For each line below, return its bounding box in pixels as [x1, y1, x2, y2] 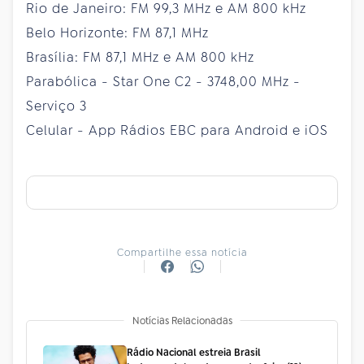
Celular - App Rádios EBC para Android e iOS [26, 121, 328, 139]
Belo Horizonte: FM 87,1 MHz [26, 24, 209, 41]
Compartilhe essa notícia [116, 245, 248, 259]
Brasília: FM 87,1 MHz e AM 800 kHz [26, 48, 254, 66]
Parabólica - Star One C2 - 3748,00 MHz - [26, 72, 301, 90]
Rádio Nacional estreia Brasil [126, 345, 261, 359]
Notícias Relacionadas [132, 314, 232, 327]
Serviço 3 [26, 97, 87, 115]
